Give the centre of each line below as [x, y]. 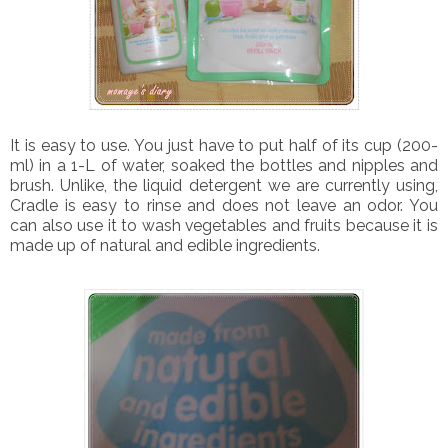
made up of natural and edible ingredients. [165, 245]
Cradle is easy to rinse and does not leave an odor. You [224, 205]
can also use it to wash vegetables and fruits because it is [224, 225]
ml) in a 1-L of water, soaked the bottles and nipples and [224, 165]
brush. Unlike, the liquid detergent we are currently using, [224, 185]
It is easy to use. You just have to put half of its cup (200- [224, 145]
